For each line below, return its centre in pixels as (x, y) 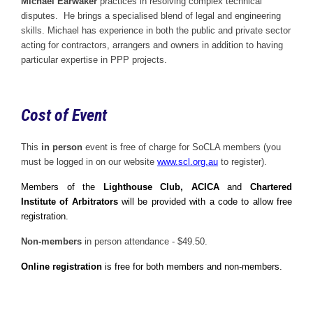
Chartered (271, 187)
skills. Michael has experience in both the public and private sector (156, 30)
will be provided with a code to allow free (205, 202)
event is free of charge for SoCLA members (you (183, 147)
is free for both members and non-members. (192, 267)
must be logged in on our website (89, 162)
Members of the (62, 187)
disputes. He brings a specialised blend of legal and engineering (151, 16)
